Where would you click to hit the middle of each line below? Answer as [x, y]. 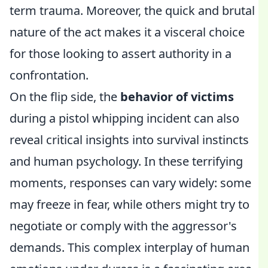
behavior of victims [177, 97]
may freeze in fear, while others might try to [130, 204]
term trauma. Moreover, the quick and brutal [132, 10]
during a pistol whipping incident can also [124, 118]
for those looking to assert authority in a [121, 54]
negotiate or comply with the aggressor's [123, 226]
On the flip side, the [65, 97]
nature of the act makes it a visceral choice [127, 32]
